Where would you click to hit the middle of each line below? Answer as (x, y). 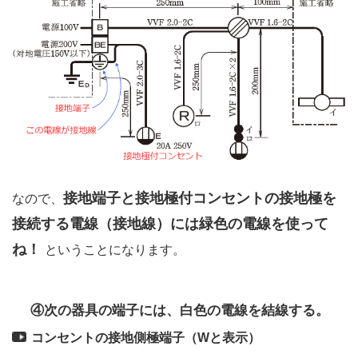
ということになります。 (115, 250)
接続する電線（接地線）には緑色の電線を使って (170, 224)
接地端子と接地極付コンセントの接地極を (200, 199)
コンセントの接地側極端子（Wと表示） (146, 338)
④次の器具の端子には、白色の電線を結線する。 (180, 311)
